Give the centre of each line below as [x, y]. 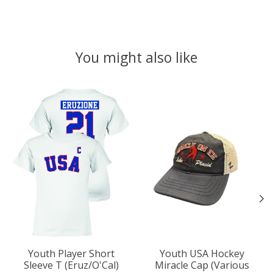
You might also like [136, 58]
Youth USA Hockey [202, 254]
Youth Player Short [71, 254]
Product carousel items [65, 90]
